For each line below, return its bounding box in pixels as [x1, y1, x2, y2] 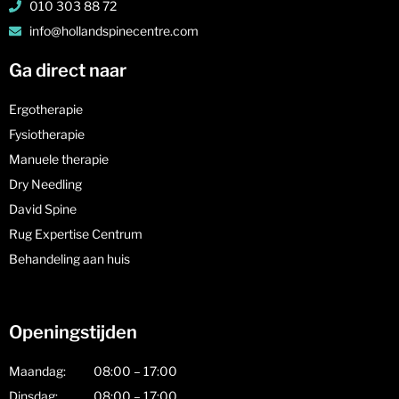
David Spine [9, 200, 77, 216]
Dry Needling [9, 175, 85, 191]
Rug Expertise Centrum [9, 225, 142, 241]
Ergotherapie [9, 101, 83, 117]
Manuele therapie [9, 151, 111, 167]
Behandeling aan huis [9, 250, 130, 266]
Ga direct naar [9, 59, 126, 81]
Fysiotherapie [9, 126, 87, 142]
